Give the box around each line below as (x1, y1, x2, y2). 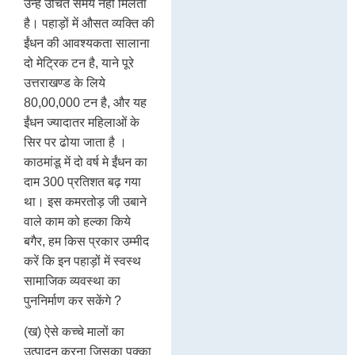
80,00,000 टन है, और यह (24, 95, 147, 109)
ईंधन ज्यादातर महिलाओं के (24, 115, 139, 129)
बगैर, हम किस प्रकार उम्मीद (24, 234, 149, 248)
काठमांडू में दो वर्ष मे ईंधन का (24, 155, 147, 169)
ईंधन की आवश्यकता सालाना (24, 36, 150, 50)
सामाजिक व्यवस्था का (24, 273, 120, 288)
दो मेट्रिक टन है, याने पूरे (24, 55, 134, 70)
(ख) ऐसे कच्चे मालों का (24, 325, 124, 339)
